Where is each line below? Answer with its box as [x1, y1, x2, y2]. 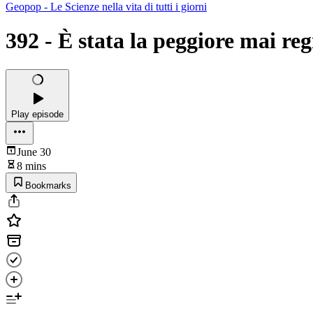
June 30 [17, 145, 51, 158]
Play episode [11, 108, 64, 119]
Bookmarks [25, 180, 71, 191]
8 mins [17, 159, 46, 172]
